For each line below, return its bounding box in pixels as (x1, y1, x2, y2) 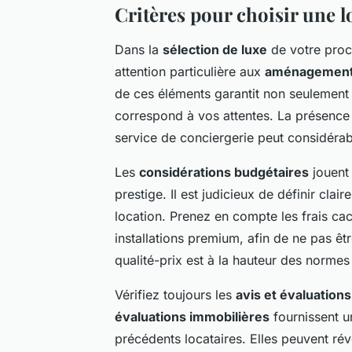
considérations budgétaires (139, 163, 309, 180)
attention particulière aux (115, 63, 265, 79)
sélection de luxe (163, 41, 267, 57)
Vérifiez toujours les (115, 286, 236, 302)
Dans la (115, 41, 163, 57)
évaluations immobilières (115, 308, 269, 324)
